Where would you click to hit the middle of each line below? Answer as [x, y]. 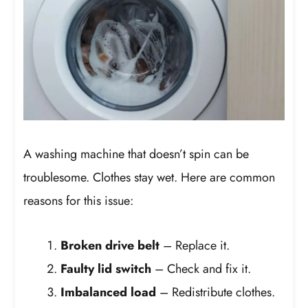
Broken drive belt [110, 246]
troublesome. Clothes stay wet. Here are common [150, 177]
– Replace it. [195, 246]
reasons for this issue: [79, 200]
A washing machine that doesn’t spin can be [136, 154]
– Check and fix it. [201, 269]
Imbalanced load [109, 293]
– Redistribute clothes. [216, 293]
